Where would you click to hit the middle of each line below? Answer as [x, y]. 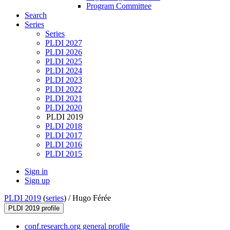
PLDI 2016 [64, 145]
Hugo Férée [92, 198]
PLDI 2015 [64, 154]
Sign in [36, 171]
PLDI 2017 [64, 136]
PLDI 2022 [64, 89]
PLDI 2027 [64, 43]
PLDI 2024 [64, 71]
